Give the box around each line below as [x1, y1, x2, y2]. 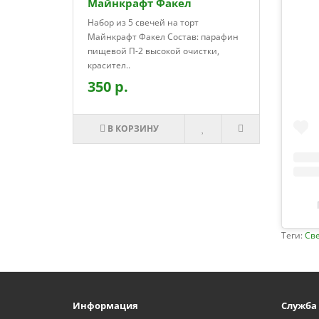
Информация [73, 298, 138, 312]
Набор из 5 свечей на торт [88, 16, 199, 28]
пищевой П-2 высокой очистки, [88, 45, 219, 57]
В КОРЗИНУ [107, 122, 159, 135]
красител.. [88, 59, 130, 71]
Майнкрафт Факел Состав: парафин [88, 31, 239, 43]
